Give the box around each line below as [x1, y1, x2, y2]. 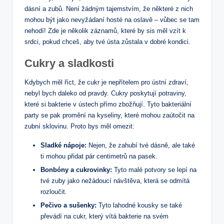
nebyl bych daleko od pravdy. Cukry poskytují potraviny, [24, 89, 186, 97]
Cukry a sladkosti [24, 57, 114, 70]
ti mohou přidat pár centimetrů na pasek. [40, 152, 157, 160]
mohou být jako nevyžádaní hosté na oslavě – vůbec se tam [24, 16, 199, 24]
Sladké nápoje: [40, 141, 86, 149]
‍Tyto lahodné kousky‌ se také [96, 201, 182, 209]
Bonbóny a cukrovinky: [40, 166, 112, 174]
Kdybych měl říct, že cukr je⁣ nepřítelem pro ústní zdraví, [24, 78, 188, 86]
